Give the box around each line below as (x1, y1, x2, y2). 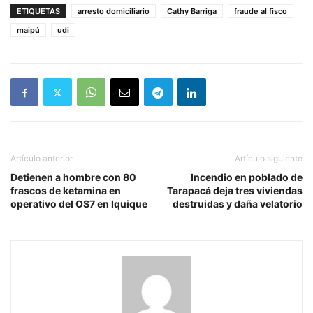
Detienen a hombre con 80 (10, 171, 136, 183)
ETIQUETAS (17, 6, 60, 16)
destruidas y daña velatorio (173, 198, 303, 210)
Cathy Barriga (167, 6, 217, 16)
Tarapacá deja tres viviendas (167, 184, 303, 196)
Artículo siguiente (235, 153, 303, 163)
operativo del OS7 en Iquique (10, 198, 147, 210)
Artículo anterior (10, 153, 73, 163)
